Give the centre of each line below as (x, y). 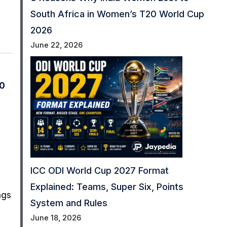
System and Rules (69, 203)
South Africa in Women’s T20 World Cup (117, 14)
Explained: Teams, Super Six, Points (107, 187)
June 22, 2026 (56, 45)
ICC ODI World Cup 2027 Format (99, 171)
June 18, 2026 (55, 218)
